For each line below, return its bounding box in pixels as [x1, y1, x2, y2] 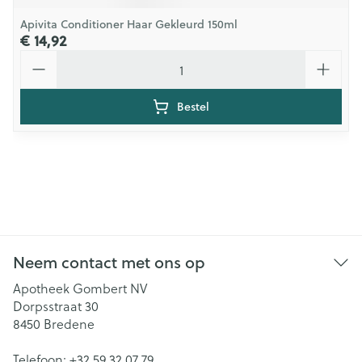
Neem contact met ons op [13, 250, 205, 274]
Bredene [44, 314, 95, 333]
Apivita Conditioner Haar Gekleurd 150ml [20, 16, 238, 32]
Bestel [177, 99, 209, 115]
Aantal [19, 48, 59, 66]
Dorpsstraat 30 [13, 297, 99, 315]
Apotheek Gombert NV [13, 279, 147, 297]
